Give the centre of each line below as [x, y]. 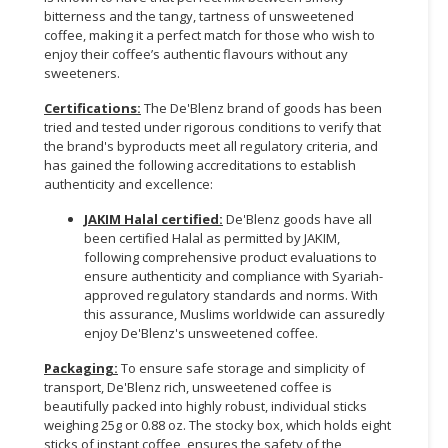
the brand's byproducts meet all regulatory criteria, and [211, 145]
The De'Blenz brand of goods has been [261, 107]
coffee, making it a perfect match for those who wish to [209, 34]
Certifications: [92, 107]
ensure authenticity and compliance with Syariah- [233, 275]
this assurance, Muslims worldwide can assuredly [234, 313]
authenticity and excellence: [128, 183]
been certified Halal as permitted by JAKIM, [212, 237]
